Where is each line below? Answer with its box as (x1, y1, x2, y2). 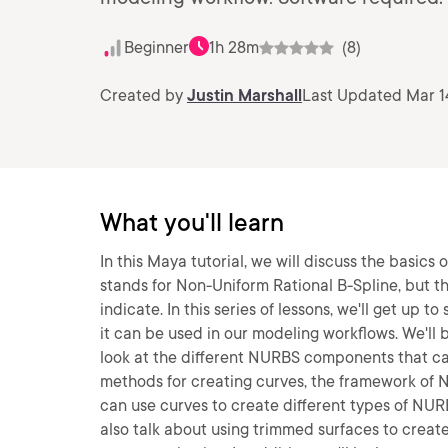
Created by (100, 86, 187, 105)
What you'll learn (100, 208, 284, 237)
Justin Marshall (187, 86, 302, 105)
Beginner (124, 38, 189, 57)
